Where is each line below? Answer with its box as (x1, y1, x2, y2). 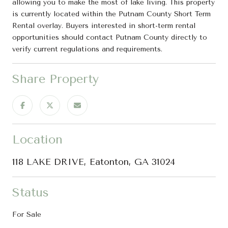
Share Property (12, 71, 99, 86)
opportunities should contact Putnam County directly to (12, 33, 207, 42)
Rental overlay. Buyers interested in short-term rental (12, 21, 195, 30)
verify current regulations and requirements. (12, 44, 162, 53)
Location (12, 132, 63, 147)
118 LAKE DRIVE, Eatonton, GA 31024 (12, 156, 175, 167)
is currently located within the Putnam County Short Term (12, 9, 211, 18)
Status (12, 185, 49, 199)
